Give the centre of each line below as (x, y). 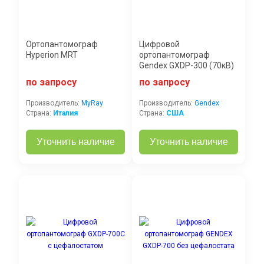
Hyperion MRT (52, 55)
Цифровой (159, 44)
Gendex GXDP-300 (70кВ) (187, 66)
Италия (65, 113)
